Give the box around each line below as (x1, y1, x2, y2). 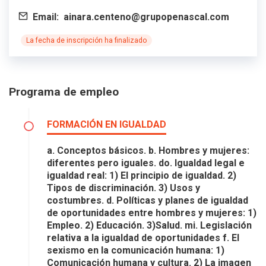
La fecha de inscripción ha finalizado (26, 36, 147, 45)
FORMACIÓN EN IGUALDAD (47, 118, 166, 130)
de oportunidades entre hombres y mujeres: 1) (47, 207, 256, 218)
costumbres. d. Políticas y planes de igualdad (47, 194, 248, 206)
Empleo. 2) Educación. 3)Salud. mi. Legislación (47, 219, 252, 231)
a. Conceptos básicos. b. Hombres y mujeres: (47, 144, 249, 156)
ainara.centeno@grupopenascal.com (64, 11, 229, 23)
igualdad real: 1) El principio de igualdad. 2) (47, 169, 236, 181)
